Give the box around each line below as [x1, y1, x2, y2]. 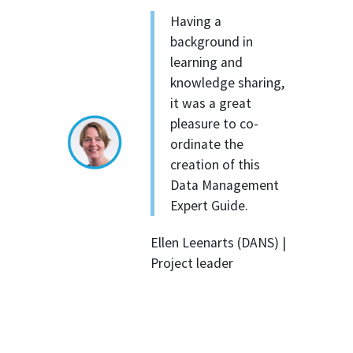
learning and [170, 53, 243, 71]
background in [170, 32, 254, 50]
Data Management [170, 176, 280, 194]
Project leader [150, 255, 234, 272]
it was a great [170, 94, 252, 112]
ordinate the [170, 135, 244, 153]
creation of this [170, 155, 261, 173]
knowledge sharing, [170, 73, 285, 91]
